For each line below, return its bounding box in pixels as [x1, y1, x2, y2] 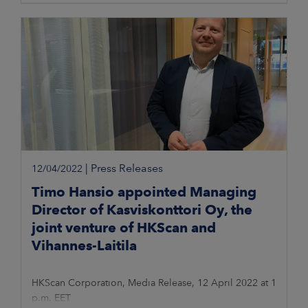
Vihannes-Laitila [32, 237, 137, 254]
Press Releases [91, 162, 163, 175]
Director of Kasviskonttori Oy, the [32, 201, 252, 219]
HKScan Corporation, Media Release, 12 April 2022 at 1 [32, 277, 276, 289]
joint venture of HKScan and [32, 219, 216, 236]
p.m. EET [32, 292, 71, 304]
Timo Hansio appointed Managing [32, 184, 256, 201]
